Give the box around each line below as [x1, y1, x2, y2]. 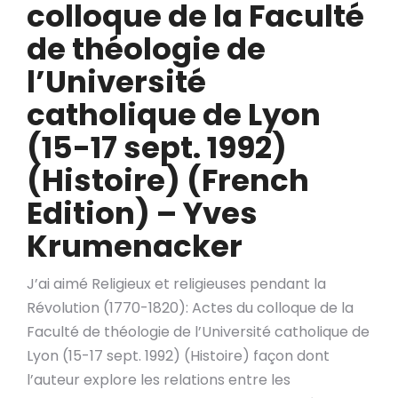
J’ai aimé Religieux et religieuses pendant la [27, 274, 326, 294]
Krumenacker [27, 225, 243, 267]
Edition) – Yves [27, 192, 258, 235]
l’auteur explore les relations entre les [27, 370, 291, 390]
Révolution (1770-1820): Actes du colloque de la [27, 298, 354, 318]
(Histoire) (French [27, 159, 309, 202]
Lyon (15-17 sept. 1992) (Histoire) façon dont [27, 346, 330, 366]
